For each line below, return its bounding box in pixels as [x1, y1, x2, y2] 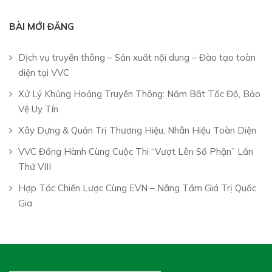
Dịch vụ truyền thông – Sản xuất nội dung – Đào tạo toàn [18, 51, 256, 63]
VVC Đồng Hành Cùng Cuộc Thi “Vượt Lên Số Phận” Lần [18, 145, 253, 157]
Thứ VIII [18, 160, 51, 172]
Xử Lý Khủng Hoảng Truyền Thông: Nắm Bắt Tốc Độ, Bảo [18, 87, 260, 100]
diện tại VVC [18, 66, 69, 78]
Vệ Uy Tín [18, 103, 58, 115]
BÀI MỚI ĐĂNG [9, 20, 74, 32]
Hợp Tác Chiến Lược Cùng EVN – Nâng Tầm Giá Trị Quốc [18, 182, 256, 194]
